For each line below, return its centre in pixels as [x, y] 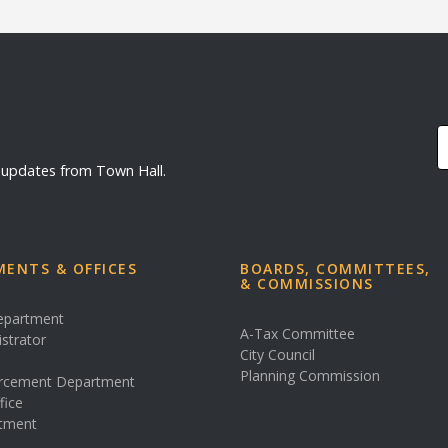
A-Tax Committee [297, 333]
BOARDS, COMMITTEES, [335, 268]
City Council [277, 354]
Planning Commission [310, 375]
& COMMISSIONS [307, 283]
